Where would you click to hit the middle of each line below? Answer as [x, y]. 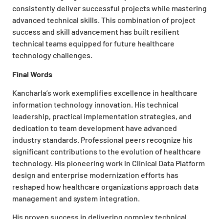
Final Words [32, 74]
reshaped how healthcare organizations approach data [105, 186]
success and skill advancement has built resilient [96, 32]
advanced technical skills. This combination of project [104, 20]
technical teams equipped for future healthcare [93, 44]
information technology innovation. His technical [95, 104]
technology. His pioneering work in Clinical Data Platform [109, 163]
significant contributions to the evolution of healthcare [107, 151]
